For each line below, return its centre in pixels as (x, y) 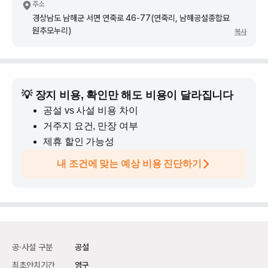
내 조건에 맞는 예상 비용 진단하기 (129, 164)
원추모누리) (52, 31)
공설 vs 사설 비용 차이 (91, 110)
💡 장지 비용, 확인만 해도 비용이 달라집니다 (127, 95)
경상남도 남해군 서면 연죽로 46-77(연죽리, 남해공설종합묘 (131, 18)
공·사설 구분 (32, 247)
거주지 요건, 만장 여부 (91, 126)
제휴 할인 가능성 (79, 141)
